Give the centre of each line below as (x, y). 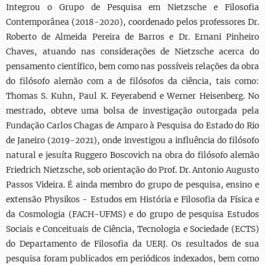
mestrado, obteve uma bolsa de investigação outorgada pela (132, 111)
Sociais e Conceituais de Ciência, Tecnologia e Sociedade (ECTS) (132, 229)
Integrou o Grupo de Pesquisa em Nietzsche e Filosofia (132, 7)
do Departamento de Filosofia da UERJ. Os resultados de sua (132, 244)
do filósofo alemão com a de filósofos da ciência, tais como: (132, 81)
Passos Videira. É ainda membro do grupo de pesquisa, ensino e (132, 185)
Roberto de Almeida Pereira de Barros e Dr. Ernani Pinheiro (132, 37)
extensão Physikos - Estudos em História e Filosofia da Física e (132, 200)
